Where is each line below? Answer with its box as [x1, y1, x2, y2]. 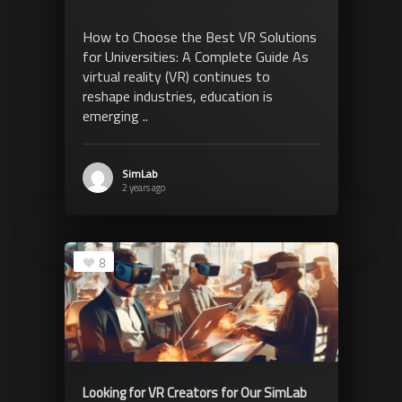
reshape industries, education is [82, 84, 273, 107]
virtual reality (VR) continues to [82, 65, 270, 87]
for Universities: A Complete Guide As [82, 45, 309, 67]
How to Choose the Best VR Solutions [82, 25, 317, 48]
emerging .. [82, 104, 148, 127]
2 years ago [121, 179, 165, 195]
